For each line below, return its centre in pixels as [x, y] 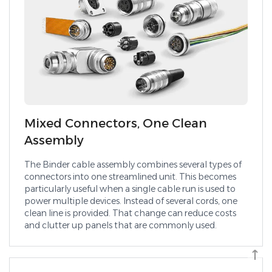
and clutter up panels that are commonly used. [121, 225]
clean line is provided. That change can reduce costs [130, 213]
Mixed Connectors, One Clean [116, 123]
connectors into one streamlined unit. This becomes [130, 176]
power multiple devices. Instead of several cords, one [131, 201]
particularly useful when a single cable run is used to [130, 189]
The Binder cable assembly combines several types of [133, 164]
